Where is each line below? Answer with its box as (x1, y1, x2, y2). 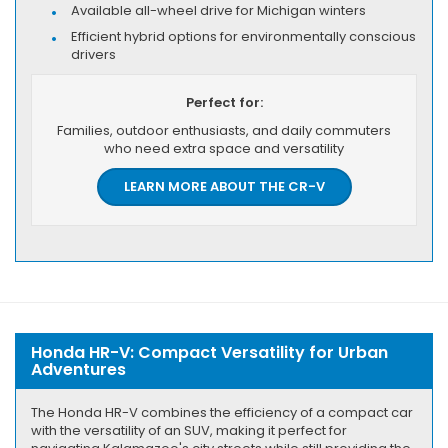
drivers (71, 44, 116, 64)
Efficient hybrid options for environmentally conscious (71, 26, 416, 46)
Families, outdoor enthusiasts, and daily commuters (57, 120, 391, 140)
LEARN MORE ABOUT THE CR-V (123, 176, 325, 196)
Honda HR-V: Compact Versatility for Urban (31, 340, 388, 364)
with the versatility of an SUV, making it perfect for (31, 420, 347, 440)
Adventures (31, 357, 126, 381)
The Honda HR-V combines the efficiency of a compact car (31, 402, 413, 422)
